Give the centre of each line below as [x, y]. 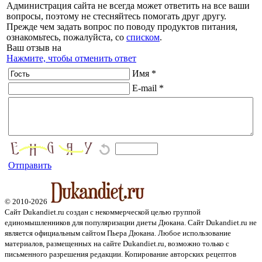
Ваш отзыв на [34, 48]
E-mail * [148, 88]
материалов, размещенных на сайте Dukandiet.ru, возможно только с [117, 244]
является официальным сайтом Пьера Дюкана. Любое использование [118, 233]
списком [143, 37]
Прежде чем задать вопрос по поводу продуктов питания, [122, 27]
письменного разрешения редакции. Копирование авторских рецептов [120, 254]
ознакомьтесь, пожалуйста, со [66, 37]
